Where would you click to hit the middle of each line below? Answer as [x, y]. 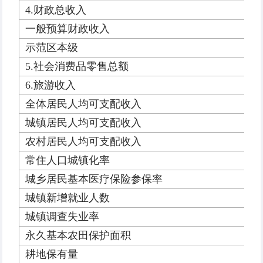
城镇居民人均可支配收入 [83, 123]
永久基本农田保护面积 [78, 236]
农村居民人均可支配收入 [83, 142]
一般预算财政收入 [68, 29]
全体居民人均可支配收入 [83, 104]
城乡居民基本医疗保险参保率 [94, 179]
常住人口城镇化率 [68, 161]
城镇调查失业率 [62, 217]
